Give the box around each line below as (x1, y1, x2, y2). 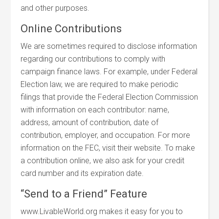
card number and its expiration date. (21, 169, 144, 178)
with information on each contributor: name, (21, 105, 170, 114)
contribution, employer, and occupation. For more (21, 131, 191, 140)
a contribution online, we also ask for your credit (21, 156, 185, 165)
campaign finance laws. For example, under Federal (21, 67, 198, 76)
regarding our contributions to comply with (21, 54, 166, 64)
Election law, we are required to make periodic (21, 80, 179, 89)
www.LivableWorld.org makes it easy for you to (21, 207, 183, 216)
